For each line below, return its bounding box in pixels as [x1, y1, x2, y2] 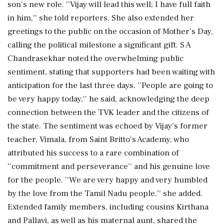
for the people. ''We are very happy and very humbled [7, 174, 207, 185]
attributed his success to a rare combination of [7, 147, 179, 158]
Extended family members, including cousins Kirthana [7, 201, 208, 212]
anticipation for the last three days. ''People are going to [7, 79, 213, 91]
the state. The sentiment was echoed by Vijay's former [7, 120, 207, 131]
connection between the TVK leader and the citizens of [7, 106, 209, 118]
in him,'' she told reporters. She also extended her [7, 12, 194, 23]
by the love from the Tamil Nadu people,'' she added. [7, 187, 202, 199]
